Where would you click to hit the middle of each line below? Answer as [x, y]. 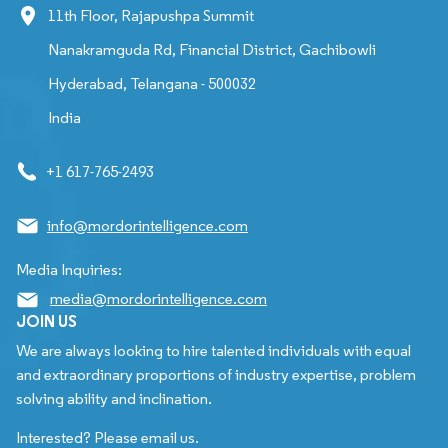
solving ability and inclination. [114, 398]
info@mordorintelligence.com [147, 225]
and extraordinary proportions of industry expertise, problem [216, 374]
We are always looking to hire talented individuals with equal [213, 350]
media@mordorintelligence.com [158, 298]
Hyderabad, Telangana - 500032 [152, 83]
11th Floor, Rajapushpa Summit [151, 15]
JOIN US [46, 320]
